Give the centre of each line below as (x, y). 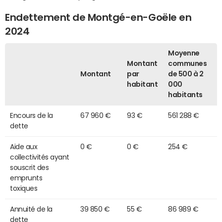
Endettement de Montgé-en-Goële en (98, 18)
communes (188, 63)
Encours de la (31, 115)
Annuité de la (31, 209)
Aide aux (24, 146)
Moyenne (184, 53)
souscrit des (29, 167)
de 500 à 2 (186, 74)
